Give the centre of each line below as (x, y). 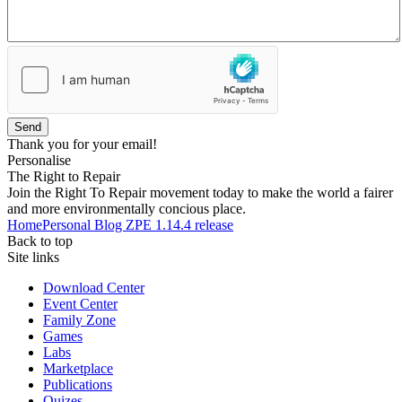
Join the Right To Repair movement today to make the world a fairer (200, 192)
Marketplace (78, 368)
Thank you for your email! (82, 144)
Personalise (39, 160)
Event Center (80, 303)
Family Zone (79, 319)
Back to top (40, 240)
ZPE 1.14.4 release (179, 224)
